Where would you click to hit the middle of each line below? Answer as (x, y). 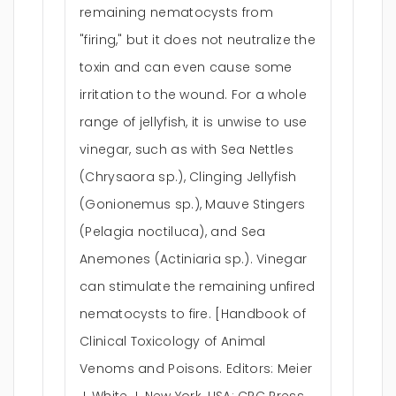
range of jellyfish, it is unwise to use (194, 122)
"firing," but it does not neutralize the (198, 40)
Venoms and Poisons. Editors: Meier (196, 369)
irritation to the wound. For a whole (193, 95)
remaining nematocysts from (176, 12)
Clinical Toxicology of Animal (173, 341)
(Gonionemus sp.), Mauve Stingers (193, 204)
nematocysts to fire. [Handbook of (193, 314)
